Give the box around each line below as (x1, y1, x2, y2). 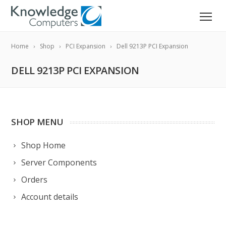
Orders (21, 174, 48, 185)
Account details (21, 191, 79, 202)
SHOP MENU (11, 116, 64, 128)
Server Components (21, 157, 97, 168)
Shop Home (21, 140, 66, 151)
